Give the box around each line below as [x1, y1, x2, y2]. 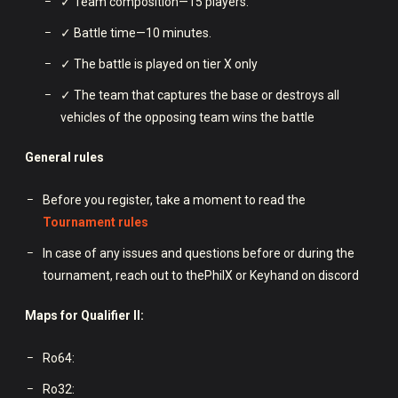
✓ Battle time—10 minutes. [60, 25, 211, 40]
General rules [25, 149, 104, 164]
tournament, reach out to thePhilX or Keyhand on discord [43, 267, 359, 283]
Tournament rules [43, 214, 148, 229]
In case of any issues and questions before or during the [43, 245, 354, 260]
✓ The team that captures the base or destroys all [60, 87, 339, 102]
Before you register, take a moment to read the [43, 192, 306, 207]
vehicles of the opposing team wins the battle [60, 109, 314, 124]
